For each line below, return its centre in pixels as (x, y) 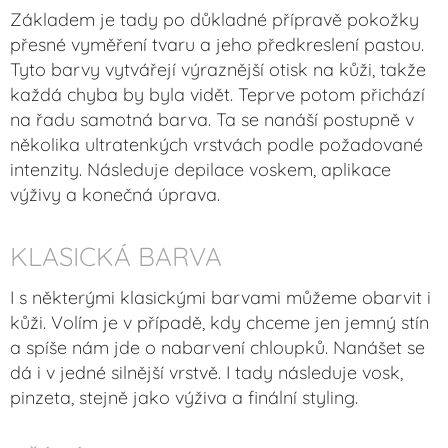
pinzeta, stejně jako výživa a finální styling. (184, 397)
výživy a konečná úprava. (115, 194)
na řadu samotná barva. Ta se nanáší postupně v (212, 119)
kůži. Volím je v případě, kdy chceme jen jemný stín (219, 322)
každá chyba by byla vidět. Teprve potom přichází (217, 94)
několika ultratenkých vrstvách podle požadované (216, 144)
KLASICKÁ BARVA (116, 256)
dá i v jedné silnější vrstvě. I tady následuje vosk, (206, 372)
